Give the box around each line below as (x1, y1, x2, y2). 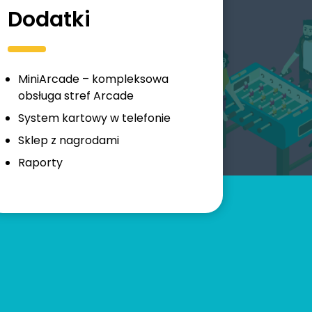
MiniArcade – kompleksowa (17, 71, 169, 88)
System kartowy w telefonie (17, 110, 171, 127)
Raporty (17, 155, 63, 171)
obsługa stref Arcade (17, 88, 134, 104)
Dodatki (7, 4, 91, 34)
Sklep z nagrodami (17, 132, 119, 149)
